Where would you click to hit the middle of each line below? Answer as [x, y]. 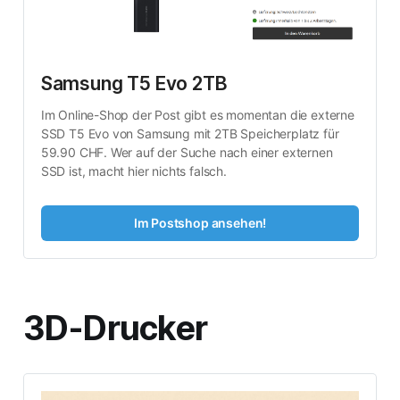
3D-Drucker [115, 328]
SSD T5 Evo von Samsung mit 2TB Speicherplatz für [190, 134]
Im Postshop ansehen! [200, 223]
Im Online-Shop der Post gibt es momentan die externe [197, 115]
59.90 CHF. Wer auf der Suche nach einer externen [187, 153]
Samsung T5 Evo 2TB [134, 84]
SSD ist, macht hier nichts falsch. [133, 171]
